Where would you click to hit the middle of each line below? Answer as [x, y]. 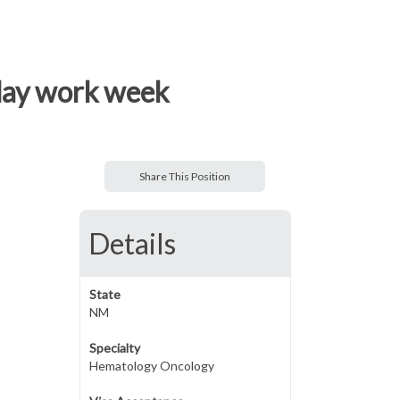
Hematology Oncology [151, 366]
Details [132, 243]
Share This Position [185, 176]
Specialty [114, 348]
